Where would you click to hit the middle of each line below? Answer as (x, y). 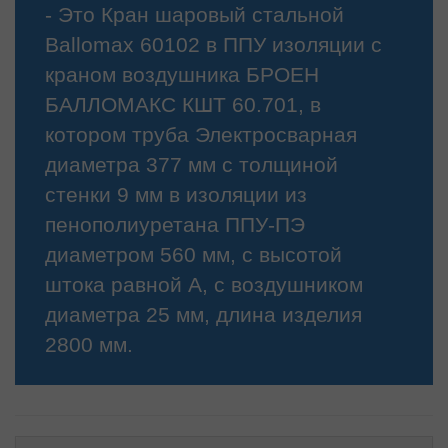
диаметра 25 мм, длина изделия (203, 314)
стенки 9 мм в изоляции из (176, 194)
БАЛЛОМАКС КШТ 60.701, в (183, 104)
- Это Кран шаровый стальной (194, 14)
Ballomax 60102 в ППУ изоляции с (213, 44)
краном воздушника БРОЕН (182, 74)
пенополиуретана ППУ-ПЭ (175, 224)
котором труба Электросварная (201, 134)
